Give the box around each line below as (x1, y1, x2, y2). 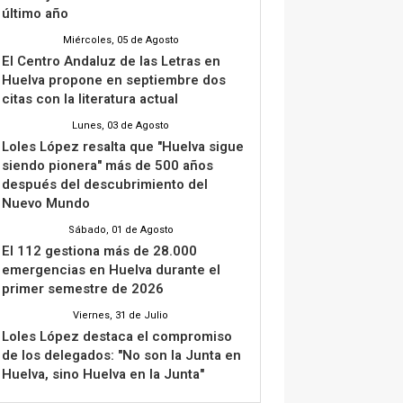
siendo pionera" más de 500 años (2, 155, 213, 175)
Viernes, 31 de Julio (73, 307, 168, 323)
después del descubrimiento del (2, 174, 208, 194)
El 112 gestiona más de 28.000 (2, 240, 197, 261)
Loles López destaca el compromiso (2, 326, 232, 346)
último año (2, 3, 68, 23)
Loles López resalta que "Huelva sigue (2, 136, 244, 157)
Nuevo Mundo (2, 193, 90, 213)
